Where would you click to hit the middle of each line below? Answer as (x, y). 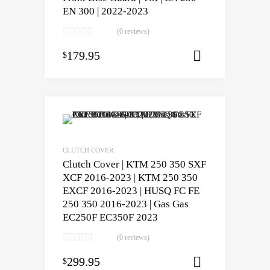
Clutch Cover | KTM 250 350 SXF (134, 165)
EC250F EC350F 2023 (110, 218)
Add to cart (250, 262)
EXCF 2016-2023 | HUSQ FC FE (131, 191)
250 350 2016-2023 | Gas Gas (126, 204)
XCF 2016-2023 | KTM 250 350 (130, 178)
